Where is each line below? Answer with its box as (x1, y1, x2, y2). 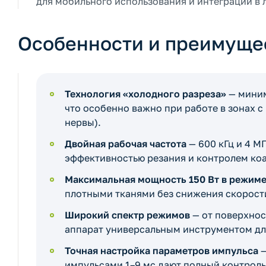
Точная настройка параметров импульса (65, 245, 258, 256)
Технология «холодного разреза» (65, 88, 226, 100)
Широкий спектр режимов (65, 209, 190, 221)
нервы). (65, 116, 101, 128)
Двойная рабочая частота (65, 138, 186, 150)
